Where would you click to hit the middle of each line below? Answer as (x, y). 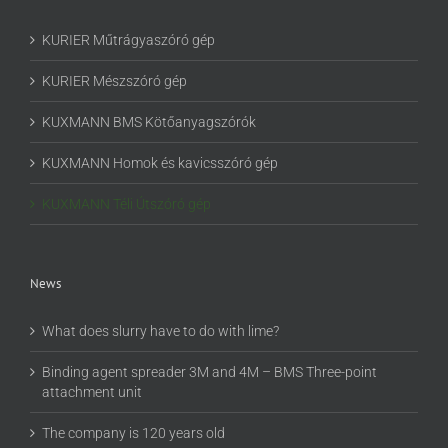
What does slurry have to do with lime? (160, 331)
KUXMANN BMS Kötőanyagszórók (149, 122)
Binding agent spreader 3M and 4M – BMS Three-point (209, 372)
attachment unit (92, 392)
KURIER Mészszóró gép (114, 81)
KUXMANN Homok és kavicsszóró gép (160, 163)
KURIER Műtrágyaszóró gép (128, 40)
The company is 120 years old (133, 433)
